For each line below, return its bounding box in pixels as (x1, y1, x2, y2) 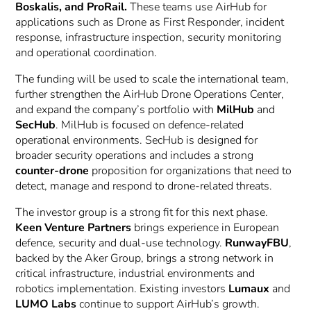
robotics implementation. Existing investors (15, 280, 229, 296)
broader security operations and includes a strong (15, 147, 254, 163)
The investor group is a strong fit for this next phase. (15, 204, 269, 220)
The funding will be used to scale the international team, (15, 71, 289, 87)
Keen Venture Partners (15, 219, 132, 235)
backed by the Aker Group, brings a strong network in (15, 250, 274, 266)
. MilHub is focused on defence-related (56, 117, 244, 133)
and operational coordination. (15, 44, 158, 60)
